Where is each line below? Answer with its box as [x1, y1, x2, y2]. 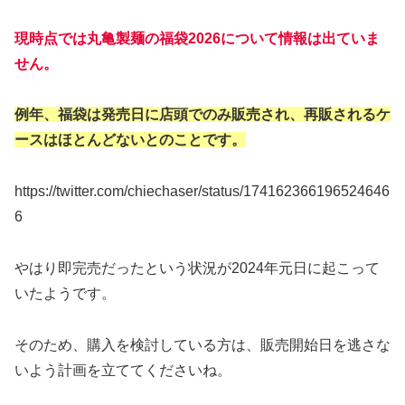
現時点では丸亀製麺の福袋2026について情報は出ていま [14, 30, 380, 46]
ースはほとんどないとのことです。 [14, 132, 246, 148]
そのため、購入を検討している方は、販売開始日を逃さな [14, 336, 391, 353]
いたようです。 [14, 285, 116, 301]
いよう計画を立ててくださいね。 [14, 362, 231, 378]
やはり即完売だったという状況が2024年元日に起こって [14, 259, 380, 276]
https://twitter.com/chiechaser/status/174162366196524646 [14, 184, 390, 200]
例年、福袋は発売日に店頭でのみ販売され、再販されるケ [14, 107, 391, 123]
